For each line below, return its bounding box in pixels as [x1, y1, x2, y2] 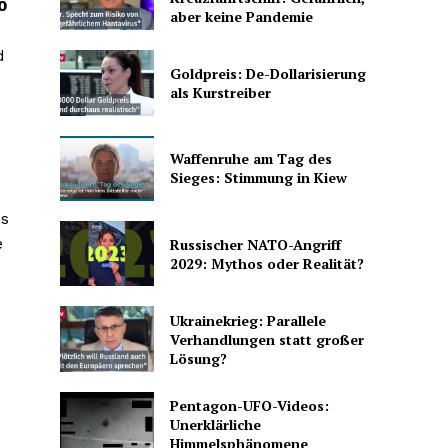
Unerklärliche [169, 414, 261, 434]
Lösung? [169, 348, 227, 368]
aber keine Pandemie [169, 6, 313, 26]
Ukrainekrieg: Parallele [169, 310, 326, 330]
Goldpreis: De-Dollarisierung [169, 63, 366, 83]
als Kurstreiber [169, 82, 271, 102]
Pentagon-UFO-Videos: [169, 395, 329, 415]
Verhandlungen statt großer [169, 329, 364, 349]
